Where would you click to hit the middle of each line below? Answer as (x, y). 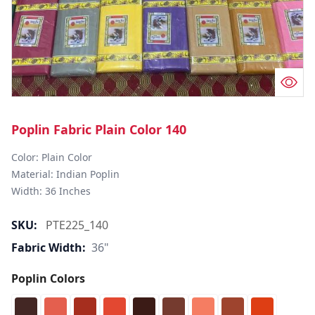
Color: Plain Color (54, 157)
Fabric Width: (49, 247)
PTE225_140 (77, 225)
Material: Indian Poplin (67, 174)
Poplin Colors (48, 278)
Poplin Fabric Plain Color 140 (99, 129)
